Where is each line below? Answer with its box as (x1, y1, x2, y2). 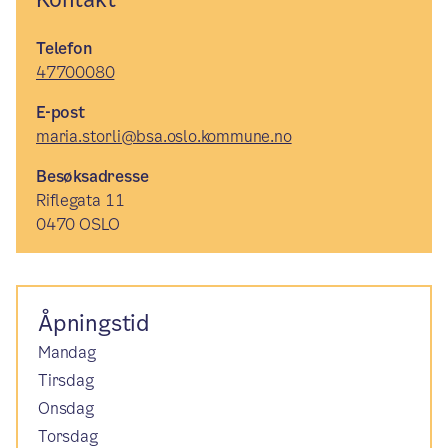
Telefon (36, 37, 93, 60)
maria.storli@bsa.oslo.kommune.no (36, 125, 292, 148)
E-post (36, 101, 85, 124)
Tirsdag (38, 369, 94, 392)
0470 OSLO (36, 213, 121, 236)
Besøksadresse (36, 165, 149, 188)
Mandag (38, 341, 96, 364)
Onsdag (38, 397, 94, 420)
